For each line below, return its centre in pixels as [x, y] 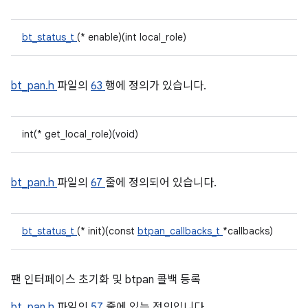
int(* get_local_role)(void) [80, 134]
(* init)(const [107, 231]
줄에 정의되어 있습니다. [161, 183]
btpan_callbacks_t [180, 231]
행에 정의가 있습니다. [156, 86]
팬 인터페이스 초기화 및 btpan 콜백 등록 [106, 280]
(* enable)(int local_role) [132, 37]
